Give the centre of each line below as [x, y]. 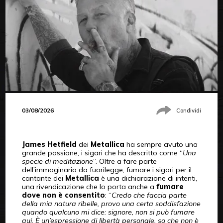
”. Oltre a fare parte [125, 162]
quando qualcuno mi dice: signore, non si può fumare [108, 212]
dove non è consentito [63, 195]
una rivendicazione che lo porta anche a [89, 187]
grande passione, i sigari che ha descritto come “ [102, 153]
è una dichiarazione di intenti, [148, 178]
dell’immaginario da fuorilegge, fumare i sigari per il [107, 170]
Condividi [189, 110]
